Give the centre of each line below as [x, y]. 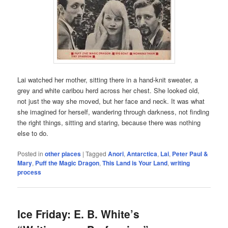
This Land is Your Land [135, 163]
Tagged [96, 154]
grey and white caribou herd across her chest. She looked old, [109, 91]
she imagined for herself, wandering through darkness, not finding [113, 112]
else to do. [33, 133]
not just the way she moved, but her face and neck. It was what [111, 101]
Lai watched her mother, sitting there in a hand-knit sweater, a [108, 80]
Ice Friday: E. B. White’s [79, 214]
